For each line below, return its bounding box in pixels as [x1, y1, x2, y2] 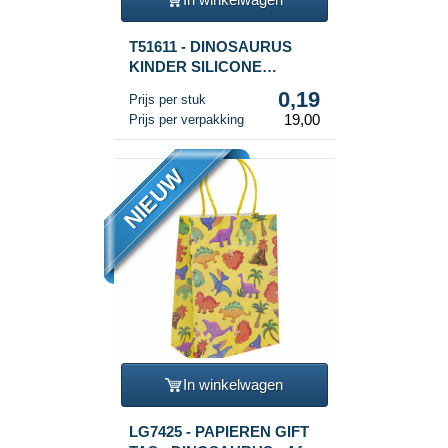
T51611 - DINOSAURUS [128, 37, 292, 55]
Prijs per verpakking [128, 111, 244, 127]
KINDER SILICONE [128, 57, 262, 75]
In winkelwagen [183, 376, 283, 394]
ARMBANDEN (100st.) [128, 77, 284, 95]
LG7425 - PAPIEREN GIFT [128, 422, 309, 440]
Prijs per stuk [128, 91, 206, 107]
